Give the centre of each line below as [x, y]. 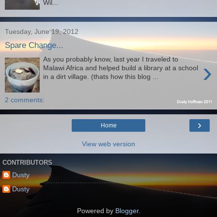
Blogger [127, 211]
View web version [108, 144]
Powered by [96, 211]
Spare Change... [34, 45]
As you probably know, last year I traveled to [111, 59]
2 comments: [25, 100]
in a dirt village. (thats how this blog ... [101, 77]
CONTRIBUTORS [27, 163]
